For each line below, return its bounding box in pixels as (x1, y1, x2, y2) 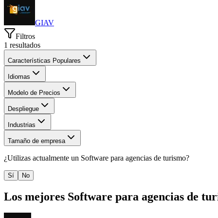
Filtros (16, 32, 35, 40)
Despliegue (8, 105, 39, 112)
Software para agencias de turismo (81, 153, 186, 162)
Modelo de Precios (8, 89, 60, 96)
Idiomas (8, 73, 30, 80)
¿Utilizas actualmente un (4, 153, 79, 162)
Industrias (8, 121, 36, 128)
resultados (10, 40, 40, 49)
